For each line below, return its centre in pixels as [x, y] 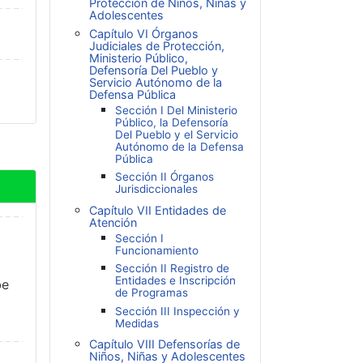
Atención [113, 222]
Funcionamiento [157, 250]
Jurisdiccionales [156, 189]
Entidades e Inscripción [175, 281]
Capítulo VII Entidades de [158, 210]
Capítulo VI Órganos [144, 34]
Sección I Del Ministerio [176, 110]
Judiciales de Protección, [157, 46]
